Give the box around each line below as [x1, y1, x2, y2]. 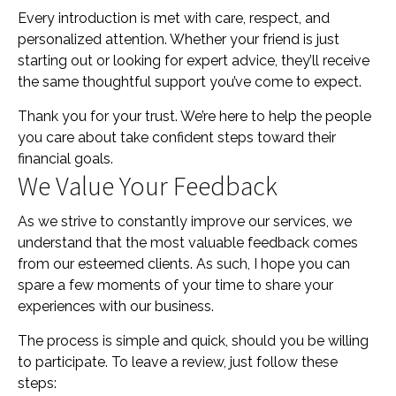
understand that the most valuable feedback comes [18, 234, 358, 251]
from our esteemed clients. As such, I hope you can [18, 255, 350, 272]
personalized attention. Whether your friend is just [18, 31, 339, 48]
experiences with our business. [18, 298, 214, 315]
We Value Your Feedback [18, 169, 278, 202]
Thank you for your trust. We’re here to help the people [18, 108, 371, 125]
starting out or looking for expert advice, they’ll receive [18, 52, 369, 69]
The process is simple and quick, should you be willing [18, 332, 369, 349]
